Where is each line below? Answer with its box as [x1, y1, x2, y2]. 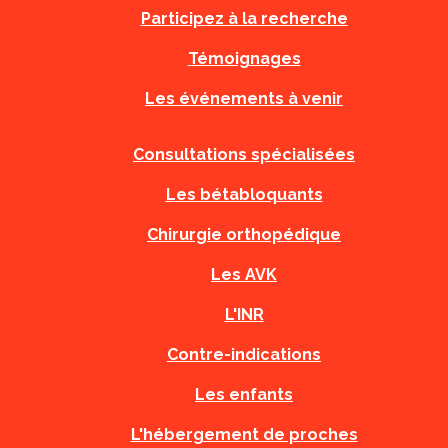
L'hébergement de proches [130, 425, 358, 444]
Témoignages [187, 49, 301, 68]
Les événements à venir [145, 89, 343, 108]
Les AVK [211, 265, 277, 284]
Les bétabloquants [165, 185, 323, 204]
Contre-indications [167, 345, 321, 364]
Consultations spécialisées [133, 145, 355, 164]
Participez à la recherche [140, 9, 348, 28]
